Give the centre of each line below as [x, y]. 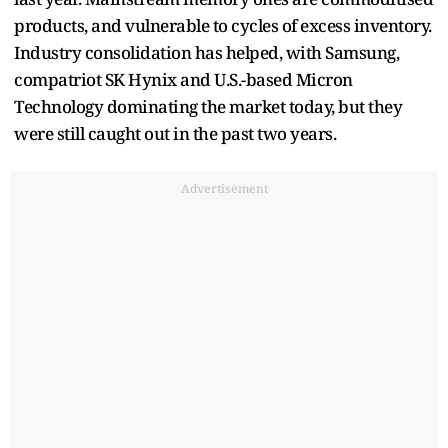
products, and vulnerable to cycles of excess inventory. [223, 26]
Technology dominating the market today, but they [208, 107]
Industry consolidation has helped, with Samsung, [206, 53]
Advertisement [224, 189]
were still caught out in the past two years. [175, 134]
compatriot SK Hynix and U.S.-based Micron [183, 80]
